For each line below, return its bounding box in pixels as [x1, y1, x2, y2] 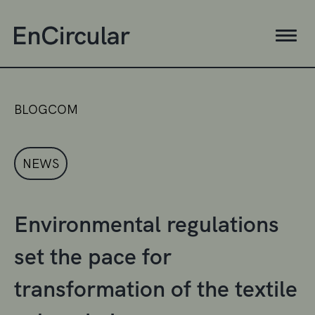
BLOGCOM [14, 101, 78, 117]
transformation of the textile [14, 274, 297, 304]
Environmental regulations [14, 209, 279, 239]
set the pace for [14, 241, 172, 271]
